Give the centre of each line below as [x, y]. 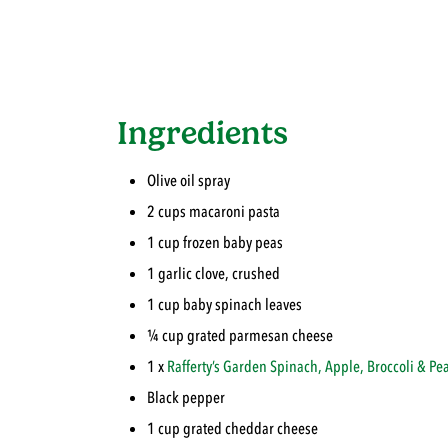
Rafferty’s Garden [218, 366]
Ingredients [202, 132]
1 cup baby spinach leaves [224, 304]
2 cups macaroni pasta [213, 211]
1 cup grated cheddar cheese [232, 428]
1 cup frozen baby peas [215, 242]
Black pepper [186, 397]
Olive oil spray [188, 180]
